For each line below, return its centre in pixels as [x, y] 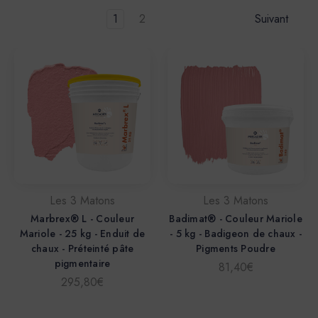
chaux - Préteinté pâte [82, 249]
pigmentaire [82, 264]
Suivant [273, 19]
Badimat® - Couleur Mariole [236, 219]
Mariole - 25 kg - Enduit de [82, 234]
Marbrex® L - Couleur [82, 219]
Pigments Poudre [236, 249]
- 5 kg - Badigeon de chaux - [236, 234]
